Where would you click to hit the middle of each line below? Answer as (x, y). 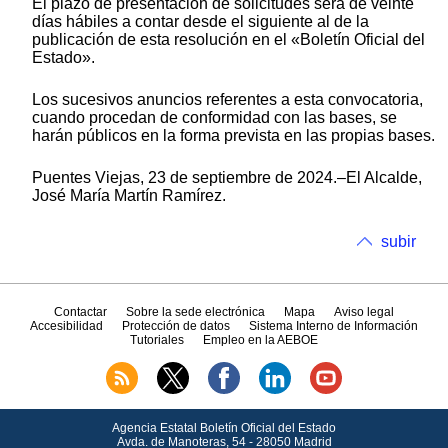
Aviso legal (364, 312)
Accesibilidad (66, 326)
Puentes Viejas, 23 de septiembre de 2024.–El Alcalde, (227, 177)
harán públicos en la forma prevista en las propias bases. (233, 135)
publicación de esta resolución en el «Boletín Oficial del (228, 39)
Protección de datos (176, 326)
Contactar (80, 312)
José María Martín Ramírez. (129, 195)
